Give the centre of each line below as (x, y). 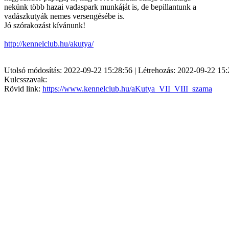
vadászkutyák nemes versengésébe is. (64, 16)
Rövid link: (23, 88)
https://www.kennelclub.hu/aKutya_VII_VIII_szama (127, 88)
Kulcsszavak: (26, 79)
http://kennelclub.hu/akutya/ (49, 43)
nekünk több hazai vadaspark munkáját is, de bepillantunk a (100, 7)
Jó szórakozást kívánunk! (45, 25)
